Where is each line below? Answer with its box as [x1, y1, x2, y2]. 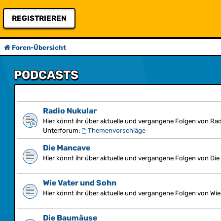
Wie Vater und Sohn [43, 178, 116, 187]
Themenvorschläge [87, 127, 146, 134]
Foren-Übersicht [12, 44, 66, 51]
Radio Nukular [43, 106, 97, 115]
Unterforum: [43, 127, 80, 134]
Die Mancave [43, 143, 90, 152]
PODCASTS [14, 68, 78, 82]
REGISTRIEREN [12, 14, 67, 23]
